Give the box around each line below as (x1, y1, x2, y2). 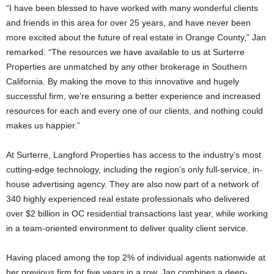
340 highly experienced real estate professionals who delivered (6, 194, 250, 204)
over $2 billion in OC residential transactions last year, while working (6, 209, 268, 218)
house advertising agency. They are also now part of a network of (6, 179, 259, 189)
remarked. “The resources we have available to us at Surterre (6, 47, 245, 57)
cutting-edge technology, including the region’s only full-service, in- (6, 165, 262, 174)
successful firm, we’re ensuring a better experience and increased (6, 91, 261, 101)
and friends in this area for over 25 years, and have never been (6, 18, 251, 28)
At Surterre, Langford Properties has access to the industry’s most (6, 150, 261, 160)
